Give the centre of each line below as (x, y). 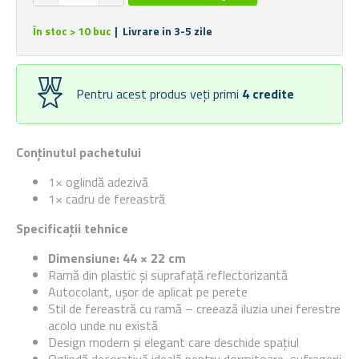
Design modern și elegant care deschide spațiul (173, 342)
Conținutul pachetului (79, 152)
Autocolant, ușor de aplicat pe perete (148, 292)
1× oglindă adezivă (98, 182)
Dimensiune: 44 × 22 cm (117, 258)
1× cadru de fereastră (107, 199)
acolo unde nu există (103, 325)
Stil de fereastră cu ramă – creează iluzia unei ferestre (194, 309)
